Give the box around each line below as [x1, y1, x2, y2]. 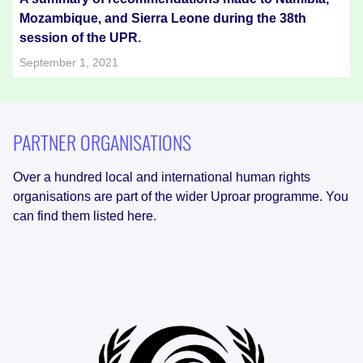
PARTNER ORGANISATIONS [13, 127, 191, 157]
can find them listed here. [13, 209, 156, 224]
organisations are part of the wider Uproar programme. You [13, 190, 348, 204]
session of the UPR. [19, 31, 141, 45]
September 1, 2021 [19, 56, 118, 70]
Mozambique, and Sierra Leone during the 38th [19, 11, 306, 26]
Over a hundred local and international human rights [13, 170, 310, 185]
